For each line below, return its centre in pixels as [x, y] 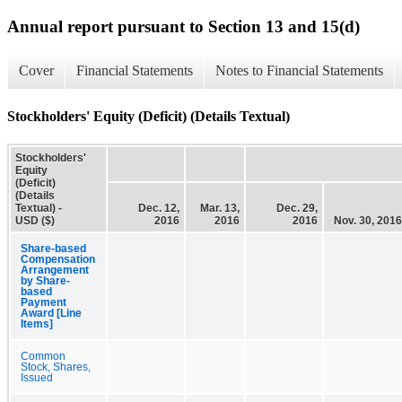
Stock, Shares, [56, 367]
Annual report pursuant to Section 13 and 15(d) [184, 26]
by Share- [45, 280]
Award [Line [51, 313]
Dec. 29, [297, 208]
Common [43, 356]
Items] [37, 323]
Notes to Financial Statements [299, 71]
